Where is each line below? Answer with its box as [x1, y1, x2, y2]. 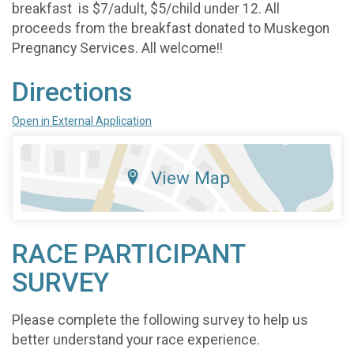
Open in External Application [12, 114, 152, 127]
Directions [12, 76, 132, 107]
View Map [150, 167, 230, 188]
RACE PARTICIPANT [12, 238, 245, 269]
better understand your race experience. [12, 332, 260, 348]
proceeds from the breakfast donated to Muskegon [12, 20, 330, 36]
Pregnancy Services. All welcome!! [12, 40, 223, 56]
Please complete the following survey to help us [12, 312, 308, 329]
